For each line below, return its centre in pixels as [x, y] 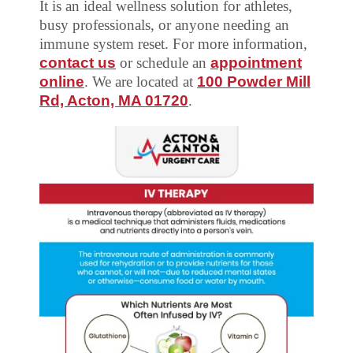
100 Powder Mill [254, 81]
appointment [256, 62]
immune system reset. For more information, [173, 43]
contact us [78, 62]
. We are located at [141, 81]
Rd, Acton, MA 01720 [114, 100]
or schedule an [163, 62]
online [62, 81]
